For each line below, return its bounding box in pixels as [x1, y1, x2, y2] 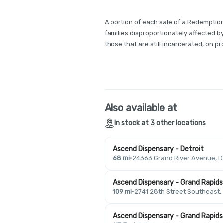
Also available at [105, 102, 177, 113]
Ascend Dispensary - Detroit [113, 145, 204, 153]
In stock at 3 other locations [114, 119, 206, 127]
